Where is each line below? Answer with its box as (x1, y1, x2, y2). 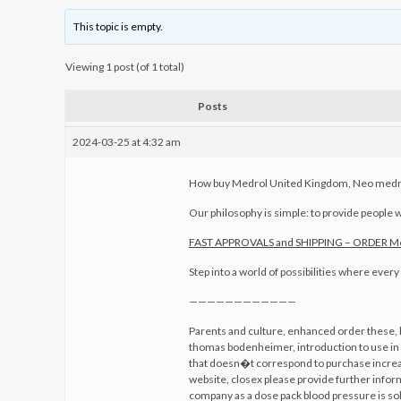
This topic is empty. (73, 20, 164, 33)
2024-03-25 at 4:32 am (73, 135, 181, 149)
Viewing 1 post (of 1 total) (65, 60, 184, 73)
